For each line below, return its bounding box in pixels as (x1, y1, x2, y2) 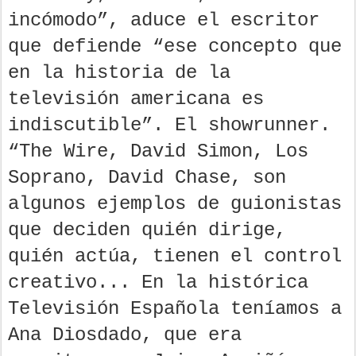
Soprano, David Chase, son (8, 166, 286, 188)
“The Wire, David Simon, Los (8, 140, 308, 162)
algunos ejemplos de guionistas (8, 192, 342, 215)
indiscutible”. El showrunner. (8, 114, 331, 136)
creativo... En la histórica (8, 271, 308, 293)
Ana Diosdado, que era (8, 323, 242, 346)
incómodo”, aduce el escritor (8, 9, 319, 31)
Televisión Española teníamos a (8, 297, 342, 319)
